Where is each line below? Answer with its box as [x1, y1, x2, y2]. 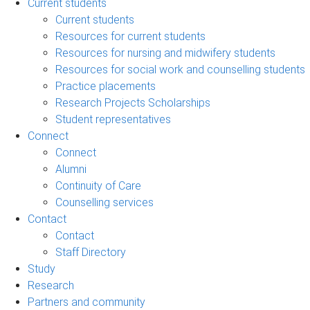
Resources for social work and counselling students [55, 62, 305, 76]
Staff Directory [55, 245, 126, 259]
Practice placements [55, 79, 156, 93]
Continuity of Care [55, 179, 141, 192]
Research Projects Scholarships [55, 95, 210, 109]
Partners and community [28, 295, 145, 309]
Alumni [55, 162, 86, 176]
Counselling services [55, 195, 154, 209]
